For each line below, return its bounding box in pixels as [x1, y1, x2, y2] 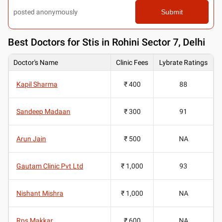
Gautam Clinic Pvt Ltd [16, 162, 83, 170]
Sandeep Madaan [16, 107, 70, 115]
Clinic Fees [116, 58, 148, 66]
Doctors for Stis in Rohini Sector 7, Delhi [31, 36, 205, 48]
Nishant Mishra [16, 189, 63, 197]
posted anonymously [13, 7, 78, 16]
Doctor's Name [13, 58, 58, 66]
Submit [161, 7, 183, 16]
